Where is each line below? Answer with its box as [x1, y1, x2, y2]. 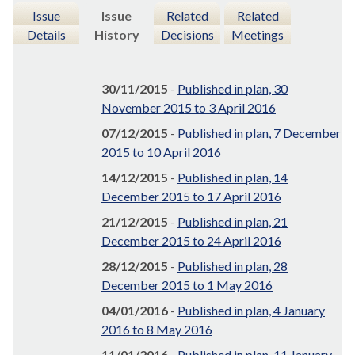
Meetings [231, 27, 284, 42]
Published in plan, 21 [177, 214, 288, 230]
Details [26, 27, 66, 42]
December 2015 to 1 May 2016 [101, 277, 273, 293]
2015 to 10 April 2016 [101, 144, 221, 160]
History [94, 27, 139, 42]
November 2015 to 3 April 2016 [101, 100, 276, 116]
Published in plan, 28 [177, 258, 288, 274]
